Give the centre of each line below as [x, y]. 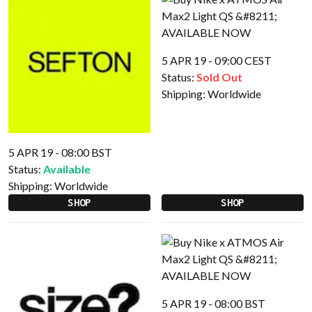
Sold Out [219, 77]
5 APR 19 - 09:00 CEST [217, 60]
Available [67, 169]
